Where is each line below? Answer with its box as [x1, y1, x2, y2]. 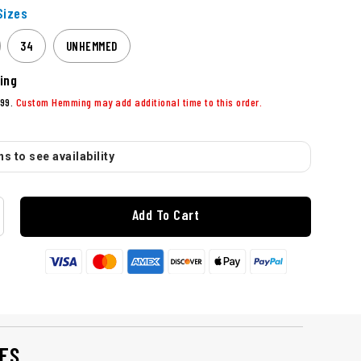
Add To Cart [131, 205, 200, 224]
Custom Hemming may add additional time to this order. [15, 95, 262, 110]
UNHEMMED [65, 39, 118, 54]
